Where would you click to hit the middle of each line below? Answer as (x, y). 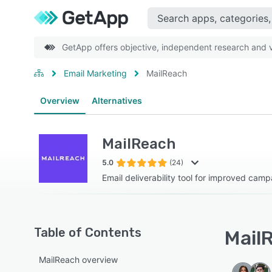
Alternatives (117, 100)
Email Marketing (95, 73)
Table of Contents (88, 233)
